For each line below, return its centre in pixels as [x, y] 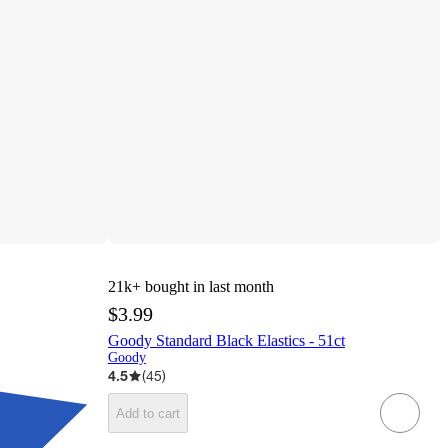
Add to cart [148, 413]
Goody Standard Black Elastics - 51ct [226, 341]
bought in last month [209, 287]
